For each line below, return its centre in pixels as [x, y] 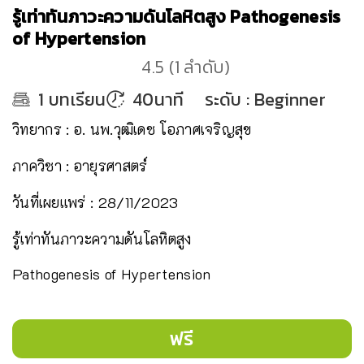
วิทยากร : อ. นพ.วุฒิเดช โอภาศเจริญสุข [132, 130]
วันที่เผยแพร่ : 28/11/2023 [95, 203]
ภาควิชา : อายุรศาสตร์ [80, 166]
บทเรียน [77, 100]
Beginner [290, 100]
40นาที [158, 100]
